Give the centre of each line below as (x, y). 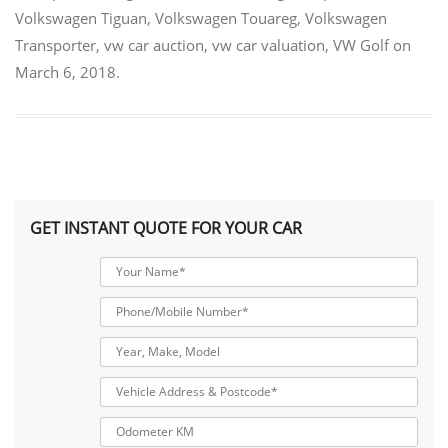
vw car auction (154, 45)
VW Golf (361, 45)
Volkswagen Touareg (226, 18)
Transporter (55, 45)
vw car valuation (268, 45)
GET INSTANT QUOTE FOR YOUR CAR (166, 227)
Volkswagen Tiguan (81, 18)
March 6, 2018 (65, 72)
